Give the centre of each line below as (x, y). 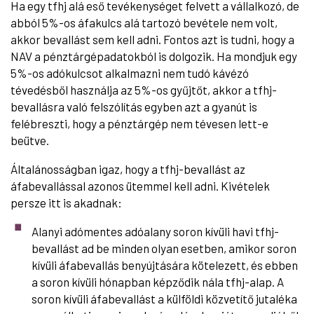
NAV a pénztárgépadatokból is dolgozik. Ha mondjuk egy (154, 56)
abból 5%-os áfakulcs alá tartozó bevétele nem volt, (144, 22)
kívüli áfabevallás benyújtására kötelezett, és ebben (165, 265)
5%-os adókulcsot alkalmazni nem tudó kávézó (130, 73)
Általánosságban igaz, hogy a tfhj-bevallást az (128, 169)
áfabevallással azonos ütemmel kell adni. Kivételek (140, 185)
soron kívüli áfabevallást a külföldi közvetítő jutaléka (164, 298)
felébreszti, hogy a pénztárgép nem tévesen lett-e (139, 123)
